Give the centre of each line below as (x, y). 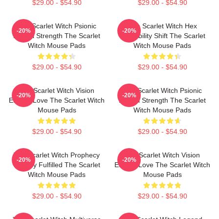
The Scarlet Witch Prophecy (57, 155)
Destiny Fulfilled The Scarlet (57, 165)
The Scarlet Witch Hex (162, 26)
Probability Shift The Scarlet (162, 36)
